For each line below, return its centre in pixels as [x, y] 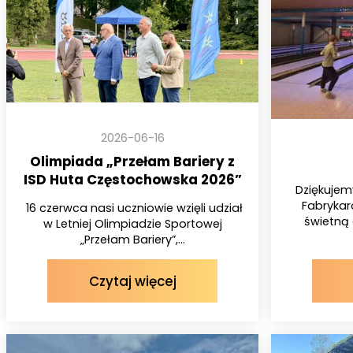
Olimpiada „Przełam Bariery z [132, 161]
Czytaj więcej [132, 281]
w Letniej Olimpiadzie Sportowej [132, 224]
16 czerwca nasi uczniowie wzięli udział [132, 208]
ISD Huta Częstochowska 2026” [132, 179]
